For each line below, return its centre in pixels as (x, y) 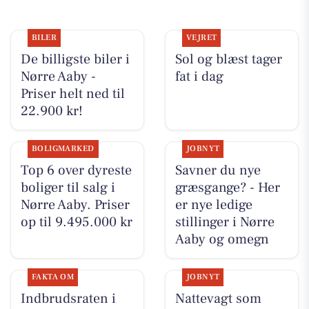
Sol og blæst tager (228, 59)
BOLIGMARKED (63, 149)
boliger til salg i (68, 188)
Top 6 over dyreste (76, 171)
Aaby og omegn (222, 240)
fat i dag (199, 76)
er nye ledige (213, 205)
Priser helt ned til (72, 93)
